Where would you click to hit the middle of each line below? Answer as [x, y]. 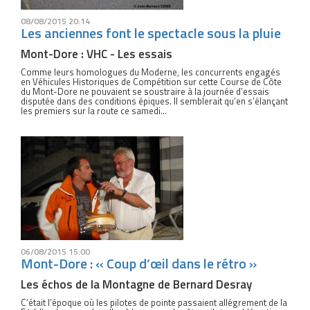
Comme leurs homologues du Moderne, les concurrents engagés [151, 72]
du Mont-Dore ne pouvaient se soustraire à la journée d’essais [145, 91]
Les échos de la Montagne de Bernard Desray [136, 284]
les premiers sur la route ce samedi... [94, 111]
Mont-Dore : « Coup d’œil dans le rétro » [139, 263]
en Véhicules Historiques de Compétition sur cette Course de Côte [151, 82]
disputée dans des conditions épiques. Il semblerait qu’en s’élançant [154, 101]
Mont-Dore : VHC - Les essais [97, 54]
